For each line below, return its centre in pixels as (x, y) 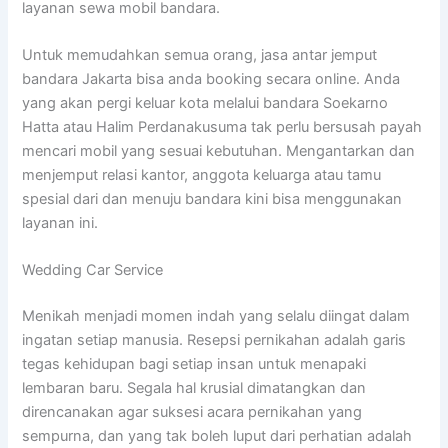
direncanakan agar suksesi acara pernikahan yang (192, 412)
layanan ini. (60, 223)
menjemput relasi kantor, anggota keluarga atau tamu (202, 175)
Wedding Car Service (93, 270)
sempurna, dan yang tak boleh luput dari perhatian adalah (217, 436)
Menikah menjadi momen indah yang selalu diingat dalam (216, 316)
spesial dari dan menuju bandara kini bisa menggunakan (212, 199)
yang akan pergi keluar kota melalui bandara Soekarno (205, 103)
